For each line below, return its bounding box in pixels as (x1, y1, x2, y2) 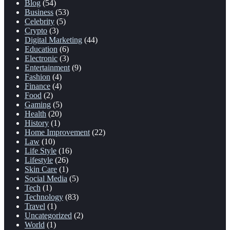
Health (25, 109, 46, 118)
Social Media (25, 174, 67, 183)
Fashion (25, 72, 50, 81)
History (25, 118, 49, 127)
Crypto (25, 26, 47, 35)
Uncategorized (25, 210, 72, 220)
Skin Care (25, 164, 57, 174)
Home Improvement (25, 127, 90, 137)
